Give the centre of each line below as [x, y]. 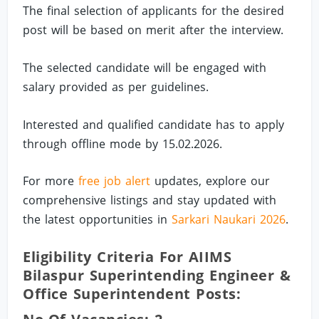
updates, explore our [210, 181]
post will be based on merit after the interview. [153, 30]
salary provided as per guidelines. [116, 87]
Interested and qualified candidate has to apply [154, 124]
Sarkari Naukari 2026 [229, 220]
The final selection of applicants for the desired [154, 11]
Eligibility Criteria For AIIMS [127, 256]
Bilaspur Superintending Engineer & [157, 275]
